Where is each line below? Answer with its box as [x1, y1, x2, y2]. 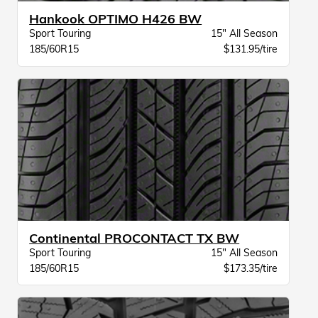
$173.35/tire [223, 261, 278, 275]
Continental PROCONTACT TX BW [29, 229, 240, 246]
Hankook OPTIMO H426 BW [29, 11, 202, 28]
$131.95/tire [223, 43, 278, 56]
